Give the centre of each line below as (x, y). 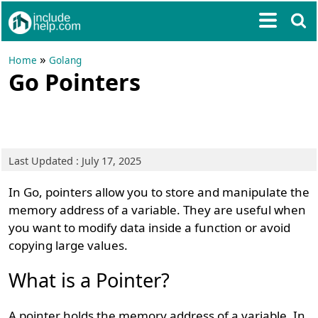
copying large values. (68, 245)
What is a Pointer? (89, 280)
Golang (66, 60)
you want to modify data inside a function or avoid (150, 227)
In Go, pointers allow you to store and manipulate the (159, 192)
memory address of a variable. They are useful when (158, 210)
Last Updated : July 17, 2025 (75, 161)
